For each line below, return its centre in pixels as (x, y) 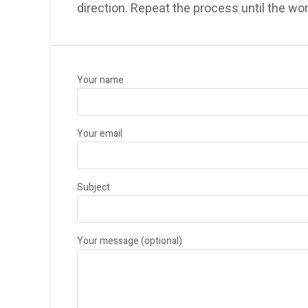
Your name (100, 80)
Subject (93, 188)
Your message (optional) (130, 241)
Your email (100, 134)
